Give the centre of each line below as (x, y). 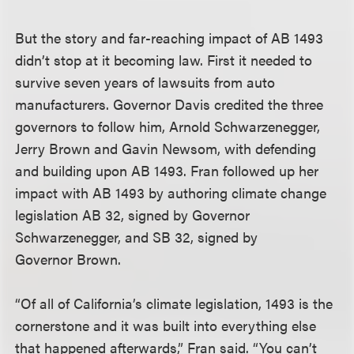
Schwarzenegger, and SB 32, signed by (137, 237)
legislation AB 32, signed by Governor (133, 215)
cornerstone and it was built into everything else (166, 325)
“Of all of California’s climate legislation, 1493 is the (174, 303)
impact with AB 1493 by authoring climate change (171, 192)
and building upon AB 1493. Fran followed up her (167, 170)
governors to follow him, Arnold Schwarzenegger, (168, 126)
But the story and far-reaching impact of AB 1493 (169, 38)
